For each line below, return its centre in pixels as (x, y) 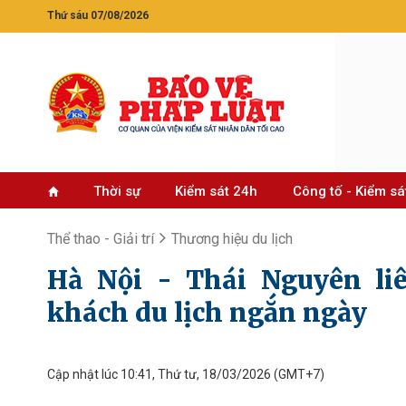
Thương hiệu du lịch (232, 239)
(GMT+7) (298, 374)
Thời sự (116, 191)
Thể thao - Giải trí (101, 239)
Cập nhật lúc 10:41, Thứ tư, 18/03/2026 (159, 374)
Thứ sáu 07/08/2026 (98, 15)
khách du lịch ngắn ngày (207, 313)
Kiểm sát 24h (217, 191)
